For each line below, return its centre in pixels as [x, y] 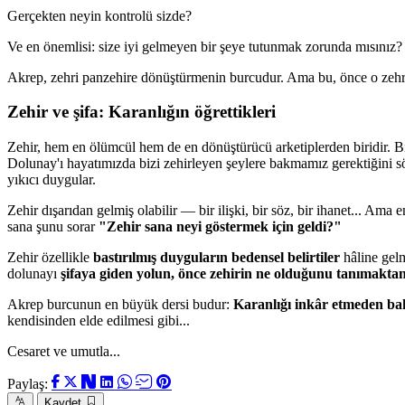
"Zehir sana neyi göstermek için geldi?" [220, 227]
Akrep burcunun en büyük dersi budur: [120, 305]
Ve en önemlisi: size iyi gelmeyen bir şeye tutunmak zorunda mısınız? [205, 46]
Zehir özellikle [50, 258]
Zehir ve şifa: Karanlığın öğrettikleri [141, 112]
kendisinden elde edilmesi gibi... [99, 321]
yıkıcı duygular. [52, 180]
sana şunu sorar [53, 227]
